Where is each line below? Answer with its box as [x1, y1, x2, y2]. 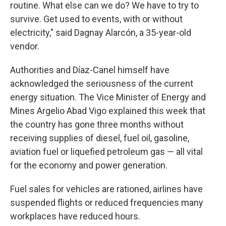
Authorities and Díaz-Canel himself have [10, 65, 169, 75]
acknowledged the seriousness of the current [10, 78, 193, 89]
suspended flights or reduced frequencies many [10, 197, 203, 208]
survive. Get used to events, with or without [10, 14, 183, 24]
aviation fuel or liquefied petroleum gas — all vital [10, 146, 203, 157]
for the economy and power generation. [10, 160, 167, 171]
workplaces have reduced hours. [10, 211, 140, 221]
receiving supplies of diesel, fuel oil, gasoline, [10, 133, 189, 143]
